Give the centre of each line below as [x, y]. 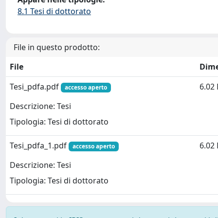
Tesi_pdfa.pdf [35, 87]
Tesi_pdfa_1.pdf [39, 145]
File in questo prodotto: [57, 47]
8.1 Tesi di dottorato [54, 11]
